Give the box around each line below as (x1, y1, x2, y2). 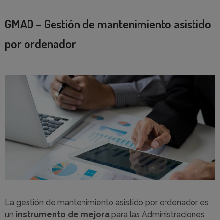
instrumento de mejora (16, 209, 110, 219)
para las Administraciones (110, 209, 205, 219)
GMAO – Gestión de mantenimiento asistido (5, 16, 211, 32)
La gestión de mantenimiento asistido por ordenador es (5, 197, 209, 207)
